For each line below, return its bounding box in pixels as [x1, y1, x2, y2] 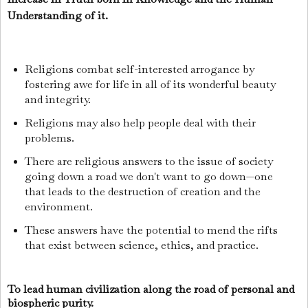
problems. [24, 130, 77, 145]
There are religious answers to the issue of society [24, 153, 273, 168]
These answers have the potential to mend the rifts [24, 222, 278, 237]
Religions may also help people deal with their [24, 115, 256, 130]
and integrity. [24, 91, 93, 107]
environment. [24, 199, 96, 214]
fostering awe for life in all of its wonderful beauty [24, 76, 276, 91]
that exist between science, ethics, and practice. [24, 237, 261, 252]
